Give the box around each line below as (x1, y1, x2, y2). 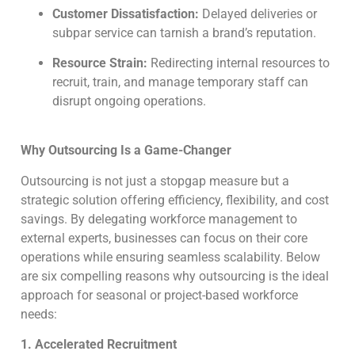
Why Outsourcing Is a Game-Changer (21, 143, 231, 158)
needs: (21, 306, 60, 322)
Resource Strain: (52, 55, 147, 71)
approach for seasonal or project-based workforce (21, 287, 298, 303)
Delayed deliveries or (199, 6, 317, 21)
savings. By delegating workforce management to (21, 211, 297, 227)
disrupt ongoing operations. (52, 94, 209, 109)
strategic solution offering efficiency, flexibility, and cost (21, 192, 329, 208)
